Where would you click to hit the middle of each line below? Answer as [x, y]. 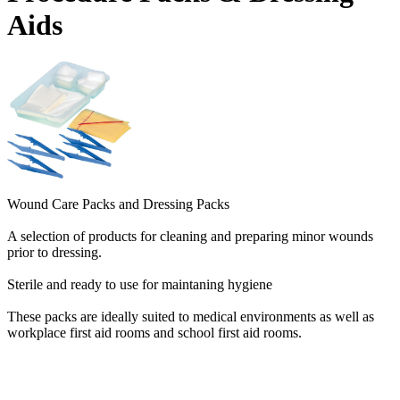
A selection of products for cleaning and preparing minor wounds [190, 236]
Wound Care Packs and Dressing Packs [118, 204]
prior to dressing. [54, 252]
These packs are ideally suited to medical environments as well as [191, 316]
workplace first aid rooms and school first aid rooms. [154, 332]
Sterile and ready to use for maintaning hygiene [140, 284]
